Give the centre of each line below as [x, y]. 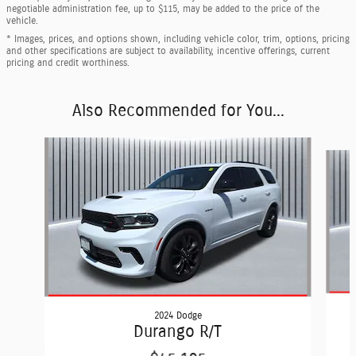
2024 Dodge [178, 315]
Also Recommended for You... [178, 110]
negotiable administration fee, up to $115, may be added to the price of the [163, 8]
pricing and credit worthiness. [68, 62]
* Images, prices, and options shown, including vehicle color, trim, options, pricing [178, 39]
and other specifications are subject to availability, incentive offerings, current [168, 50]
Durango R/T [178, 331]
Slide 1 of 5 [33, 144]
